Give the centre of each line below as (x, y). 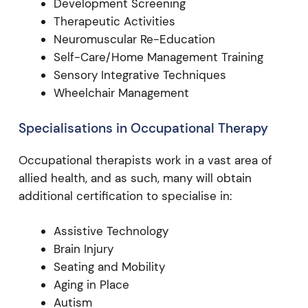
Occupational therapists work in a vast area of (145, 160)
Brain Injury (83, 249)
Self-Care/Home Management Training (158, 57)
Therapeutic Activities (114, 21)
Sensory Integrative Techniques (140, 75)
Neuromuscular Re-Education (134, 39)
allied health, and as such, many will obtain (135, 178)
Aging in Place (91, 285)
